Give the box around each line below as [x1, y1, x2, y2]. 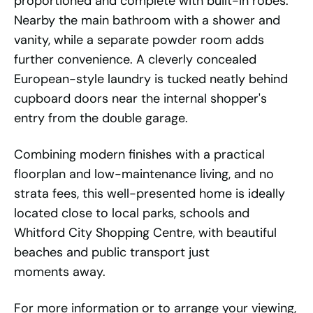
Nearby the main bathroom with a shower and [14, 12, 280, 29]
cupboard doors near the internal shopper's [14, 90, 267, 108]
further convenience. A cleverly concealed [14, 51, 256, 68]
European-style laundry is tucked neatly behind [14, 71, 288, 88]
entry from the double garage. [14, 110, 188, 127]
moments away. [14, 263, 105, 281]
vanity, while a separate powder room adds [14, 31, 264, 49]
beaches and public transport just [14, 244, 210, 261]
